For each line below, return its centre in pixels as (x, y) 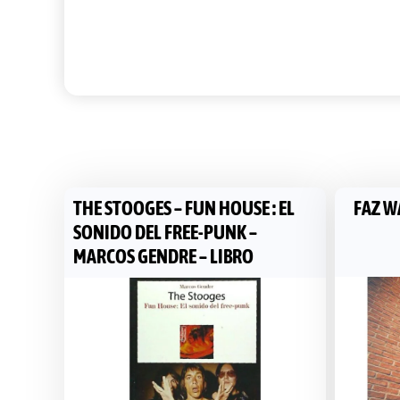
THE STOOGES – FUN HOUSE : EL (184, 208)
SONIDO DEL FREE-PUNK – (165, 232)
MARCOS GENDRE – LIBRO (163, 256)
